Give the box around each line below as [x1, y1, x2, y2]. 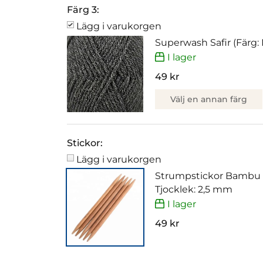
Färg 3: [67, 4, 99, 16]
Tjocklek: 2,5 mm [155, 184, 232, 195]
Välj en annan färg [170, 93, 247, 104]
